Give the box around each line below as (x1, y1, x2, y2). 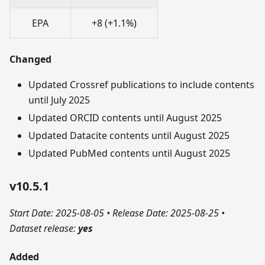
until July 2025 (28, 93, 90, 107)
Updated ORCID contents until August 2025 (28, 111, 222, 125)
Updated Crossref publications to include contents (28, 78, 254, 92)
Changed (9, 53, 51, 66)
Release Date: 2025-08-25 (110, 206, 221, 220)
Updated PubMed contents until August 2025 (28, 147, 230, 160)
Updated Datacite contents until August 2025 (28, 129, 230, 143)
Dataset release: (9, 222, 78, 235)
